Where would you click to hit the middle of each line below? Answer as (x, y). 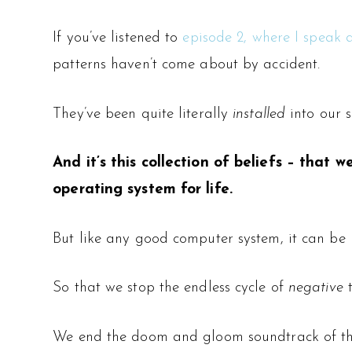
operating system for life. (143, 190)
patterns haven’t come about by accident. (187, 65)
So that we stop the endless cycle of (170, 288)
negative (315, 288)
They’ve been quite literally (141, 114)
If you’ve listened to (118, 38)
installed (257, 114)
